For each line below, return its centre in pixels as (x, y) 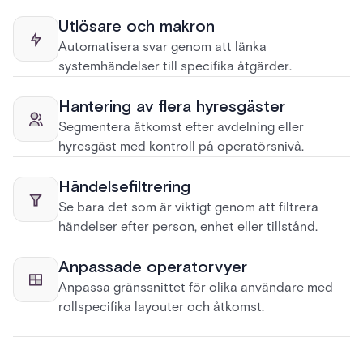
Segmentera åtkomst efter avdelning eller (181, 127)
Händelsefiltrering (124, 187)
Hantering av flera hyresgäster (172, 107)
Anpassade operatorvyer (153, 267)
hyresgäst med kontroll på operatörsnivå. (181, 146)
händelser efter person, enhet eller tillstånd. (188, 226)
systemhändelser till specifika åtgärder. (175, 66)
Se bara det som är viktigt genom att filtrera (188, 207)
